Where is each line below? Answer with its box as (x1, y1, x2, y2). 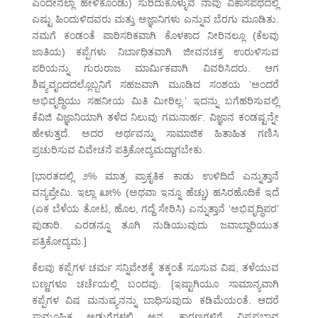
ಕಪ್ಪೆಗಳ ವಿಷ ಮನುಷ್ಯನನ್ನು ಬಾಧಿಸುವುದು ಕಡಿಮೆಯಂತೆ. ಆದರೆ (31, 295, 280, 307)
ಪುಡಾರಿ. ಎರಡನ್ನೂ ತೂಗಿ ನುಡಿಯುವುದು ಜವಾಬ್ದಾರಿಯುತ (31, 219, 280, 231)
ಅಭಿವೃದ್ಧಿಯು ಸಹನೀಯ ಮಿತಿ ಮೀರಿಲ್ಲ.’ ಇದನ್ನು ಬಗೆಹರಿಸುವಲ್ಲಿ (31, 95, 280, 107)
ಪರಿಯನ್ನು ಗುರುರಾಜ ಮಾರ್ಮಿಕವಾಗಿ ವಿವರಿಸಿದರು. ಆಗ (31, 62, 280, 75)
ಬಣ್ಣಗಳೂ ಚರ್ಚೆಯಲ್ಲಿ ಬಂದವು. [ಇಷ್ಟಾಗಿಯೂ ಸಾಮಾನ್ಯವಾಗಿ (31, 278, 280, 290)
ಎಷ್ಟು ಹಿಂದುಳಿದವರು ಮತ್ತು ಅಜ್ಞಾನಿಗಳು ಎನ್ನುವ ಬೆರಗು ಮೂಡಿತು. (31, 13, 280, 26)
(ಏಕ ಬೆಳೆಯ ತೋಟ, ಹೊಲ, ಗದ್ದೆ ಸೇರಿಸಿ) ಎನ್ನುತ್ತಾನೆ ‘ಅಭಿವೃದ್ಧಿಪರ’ (31, 203, 280, 215)
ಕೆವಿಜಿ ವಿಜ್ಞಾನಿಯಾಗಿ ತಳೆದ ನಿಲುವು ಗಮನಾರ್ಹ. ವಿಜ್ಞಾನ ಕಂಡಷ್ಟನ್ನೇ (31, 111, 280, 124)
